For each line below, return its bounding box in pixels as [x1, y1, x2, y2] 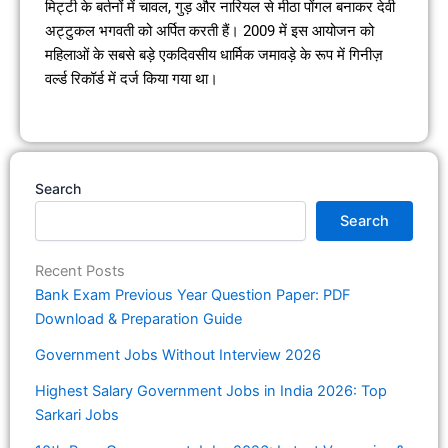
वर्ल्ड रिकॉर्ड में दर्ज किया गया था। [45, 70, 218, 89]
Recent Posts [35, 262, 125, 281]
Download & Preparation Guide [35, 310, 242, 329]
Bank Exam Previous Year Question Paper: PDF [35, 286, 351, 305]
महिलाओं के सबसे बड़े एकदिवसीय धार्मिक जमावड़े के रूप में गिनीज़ [45, 46, 383, 65]
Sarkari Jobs [35, 406, 119, 425]
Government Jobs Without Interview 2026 [35, 346, 321, 365]
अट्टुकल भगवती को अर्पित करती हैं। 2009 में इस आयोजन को [45, 22, 374, 41]
